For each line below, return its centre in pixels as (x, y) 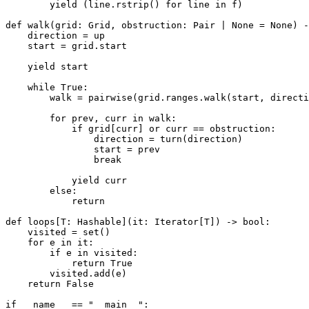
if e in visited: (72, 252)
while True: (47, 87)
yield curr (66, 180)
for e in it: (50, 242)
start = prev (83, 149)
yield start (47, 66)
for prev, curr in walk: (91, 118)
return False (50, 283)
